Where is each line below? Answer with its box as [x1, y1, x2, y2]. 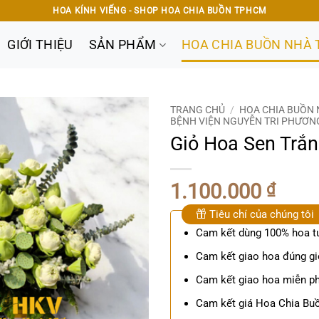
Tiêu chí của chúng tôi [206, 207, 314, 221]
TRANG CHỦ [170, 104, 225, 115]
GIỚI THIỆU [7, 38, 73, 52]
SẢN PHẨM [88, 38, 157, 52]
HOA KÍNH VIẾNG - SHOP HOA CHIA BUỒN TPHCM [53, 5, 266, 16]
